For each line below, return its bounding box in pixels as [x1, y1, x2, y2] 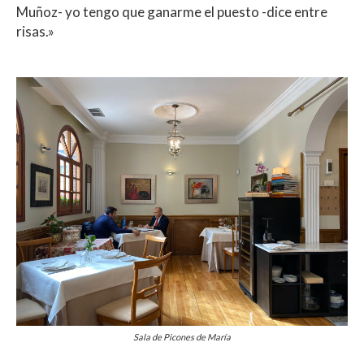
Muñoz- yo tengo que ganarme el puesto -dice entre [16, 2, 327, 20]
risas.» [16, 22, 54, 40]
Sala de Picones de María [133, 331, 231, 342]
